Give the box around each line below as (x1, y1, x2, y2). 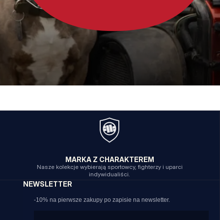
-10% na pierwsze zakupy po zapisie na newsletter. (34, 196, 170, 203)
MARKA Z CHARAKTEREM (65, 155, 154, 164)
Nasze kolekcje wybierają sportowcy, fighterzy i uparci (36, 163, 183, 171)
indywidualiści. (89, 170, 131, 178)
